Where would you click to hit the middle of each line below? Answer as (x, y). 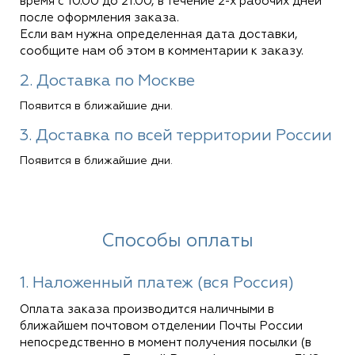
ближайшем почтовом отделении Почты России (161, 326)
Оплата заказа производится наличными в (147, 309)
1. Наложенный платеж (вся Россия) (157, 283)
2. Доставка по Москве (107, 81)
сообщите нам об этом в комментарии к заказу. (162, 51)
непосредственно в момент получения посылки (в (166, 343)
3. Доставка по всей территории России (176, 136)
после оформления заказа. (104, 18)
